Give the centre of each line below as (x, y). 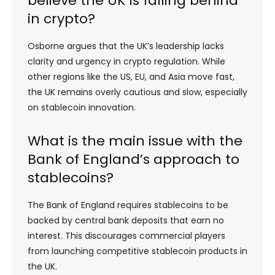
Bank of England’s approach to (134, 159)
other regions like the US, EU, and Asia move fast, (131, 76)
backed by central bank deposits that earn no (126, 220)
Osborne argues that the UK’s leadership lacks (126, 46)
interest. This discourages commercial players (126, 235)
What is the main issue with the (135, 141)
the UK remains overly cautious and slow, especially (137, 92)
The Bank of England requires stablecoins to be (128, 205)
